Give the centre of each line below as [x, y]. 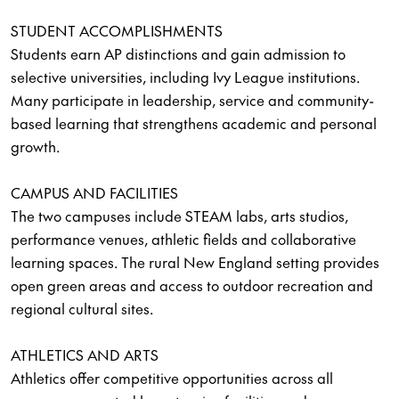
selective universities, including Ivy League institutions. [185, 77]
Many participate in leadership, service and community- [192, 100]
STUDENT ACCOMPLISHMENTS [117, 30]
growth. [35, 146]
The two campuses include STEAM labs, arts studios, [179, 216]
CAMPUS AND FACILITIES [94, 192]
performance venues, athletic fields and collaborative [183, 239]
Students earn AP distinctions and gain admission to [178, 53]
